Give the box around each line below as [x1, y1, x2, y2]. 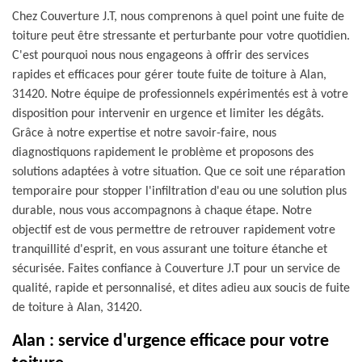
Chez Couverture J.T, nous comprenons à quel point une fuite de [12, 11, 344, 23]
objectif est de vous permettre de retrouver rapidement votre [12, 224, 335, 237]
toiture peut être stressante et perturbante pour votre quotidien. [12, 30, 350, 43]
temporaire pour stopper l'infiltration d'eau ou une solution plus [12, 185, 347, 198]
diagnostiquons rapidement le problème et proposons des [12, 146, 314, 159]
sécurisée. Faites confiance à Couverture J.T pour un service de [12, 263, 340, 276]
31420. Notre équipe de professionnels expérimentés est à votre [12, 88, 348, 101]
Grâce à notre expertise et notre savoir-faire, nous [12, 127, 276, 140]
